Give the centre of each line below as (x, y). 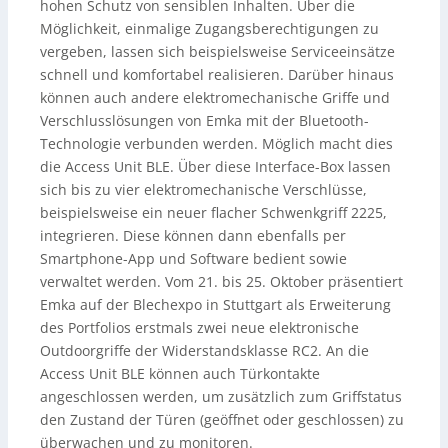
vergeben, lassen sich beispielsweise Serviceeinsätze (217, 51)
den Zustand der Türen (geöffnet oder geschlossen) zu (222, 419)
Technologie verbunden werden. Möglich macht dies (216, 143)
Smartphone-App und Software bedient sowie (193, 258)
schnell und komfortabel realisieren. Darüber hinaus (217, 74)
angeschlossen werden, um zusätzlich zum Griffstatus (221, 396)
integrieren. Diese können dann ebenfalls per (193, 235)
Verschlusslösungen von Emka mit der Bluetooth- (204, 120)
